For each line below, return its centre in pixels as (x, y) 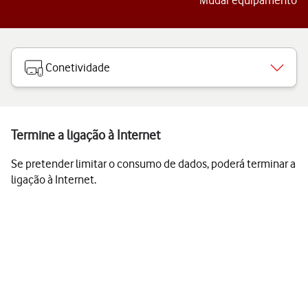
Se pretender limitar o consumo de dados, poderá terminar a (153, 164)
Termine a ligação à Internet (86, 135)
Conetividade (78, 67)
